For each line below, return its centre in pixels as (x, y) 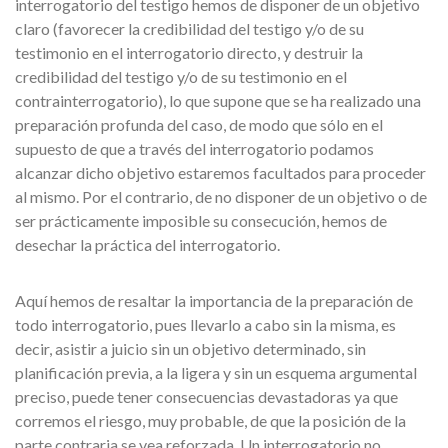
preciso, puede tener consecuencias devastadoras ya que (206, 396)
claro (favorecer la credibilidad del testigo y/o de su (189, 28)
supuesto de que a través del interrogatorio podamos (194, 148)
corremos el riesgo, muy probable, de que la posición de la (210, 420)
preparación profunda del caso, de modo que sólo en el (199, 124)
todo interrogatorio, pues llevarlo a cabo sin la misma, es (205, 324)
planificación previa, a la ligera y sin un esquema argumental (216, 372)
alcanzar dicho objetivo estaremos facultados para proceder (220, 172)
